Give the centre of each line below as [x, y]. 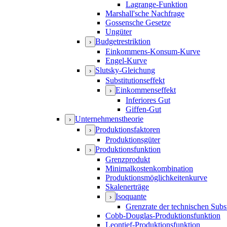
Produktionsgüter [133, 139]
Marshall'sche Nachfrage [145, 13]
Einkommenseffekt [146, 90]
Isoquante [131, 196]
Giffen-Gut [143, 109]
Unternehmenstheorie [109, 119]
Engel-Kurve [126, 60]
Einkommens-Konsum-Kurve [153, 51]
